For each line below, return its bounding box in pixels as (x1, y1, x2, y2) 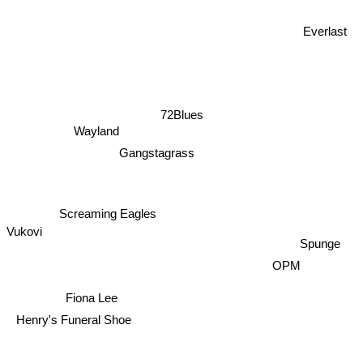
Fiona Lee (66, 290, 118, 305)
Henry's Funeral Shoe (15, 312, 131, 327)
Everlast (302, 23, 347, 38)
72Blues (160, 108, 203, 122)
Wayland (73, 124, 119, 139)
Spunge (299, 237, 340, 251)
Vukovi (6, 224, 42, 239)
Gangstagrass (118, 145, 194, 160)
